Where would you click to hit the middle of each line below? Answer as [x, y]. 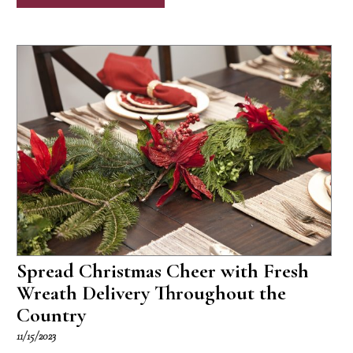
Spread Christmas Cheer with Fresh [163, 270]
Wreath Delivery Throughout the [152, 292]
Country [52, 314]
